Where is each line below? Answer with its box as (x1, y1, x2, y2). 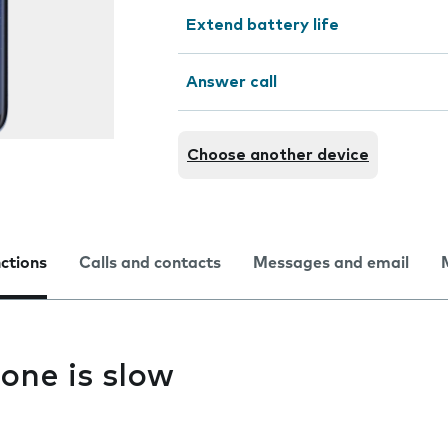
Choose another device (187, 147, 369, 163)
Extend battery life (186, 17, 339, 33)
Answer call (186, 74, 277, 90)
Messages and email (253, 255, 409, 271)
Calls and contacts (79, 255, 221, 271)
